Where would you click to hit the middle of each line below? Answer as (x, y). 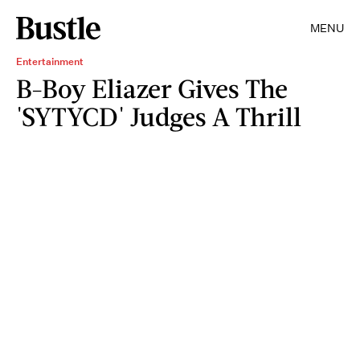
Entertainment (50, 61)
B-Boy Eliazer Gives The (152, 88)
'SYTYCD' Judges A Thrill (159, 116)
